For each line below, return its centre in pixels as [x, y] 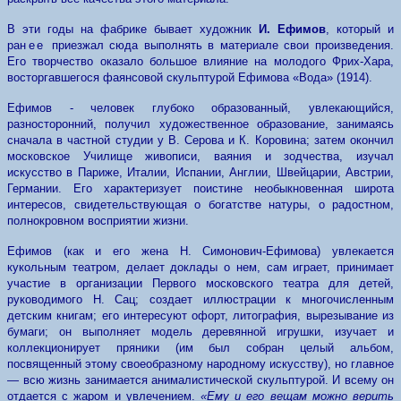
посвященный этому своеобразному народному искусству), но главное [200, 364]
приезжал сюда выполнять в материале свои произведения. [220, 45]
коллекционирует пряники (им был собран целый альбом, [200, 348]
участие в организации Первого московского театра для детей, [200, 283]
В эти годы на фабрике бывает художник [133, 29]
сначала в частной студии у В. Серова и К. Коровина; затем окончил [200, 140]
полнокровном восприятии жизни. [98, 221]
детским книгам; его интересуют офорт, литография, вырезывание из [200, 316]
